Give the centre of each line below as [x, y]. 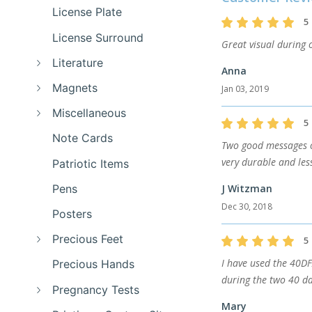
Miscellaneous [89, 113]
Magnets [75, 87]
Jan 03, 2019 [245, 89]
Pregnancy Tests [96, 289]
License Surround [98, 37]
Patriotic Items [91, 163]
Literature [78, 62]
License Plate [87, 12]
